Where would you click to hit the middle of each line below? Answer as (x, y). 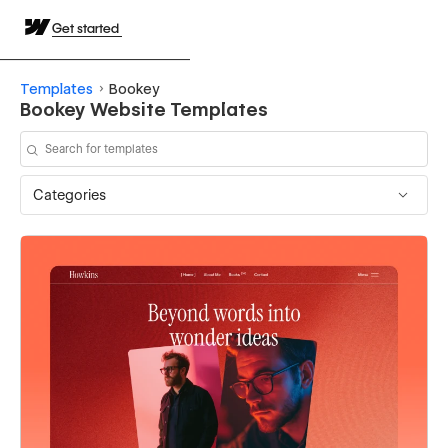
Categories (69, 194)
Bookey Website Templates (144, 109)
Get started (87, 28)
